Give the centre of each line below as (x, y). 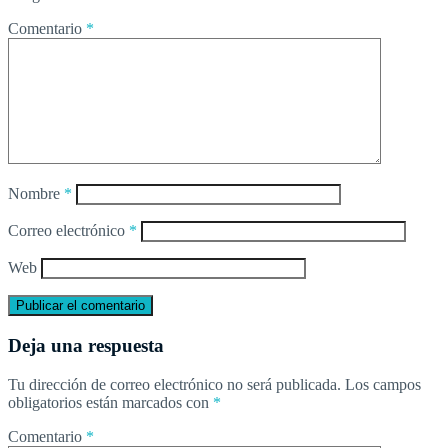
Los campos (383, 384)
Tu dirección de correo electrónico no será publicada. (174, 384)
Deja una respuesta (86, 345)
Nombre (36, 194)
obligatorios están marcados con (110, 402)
